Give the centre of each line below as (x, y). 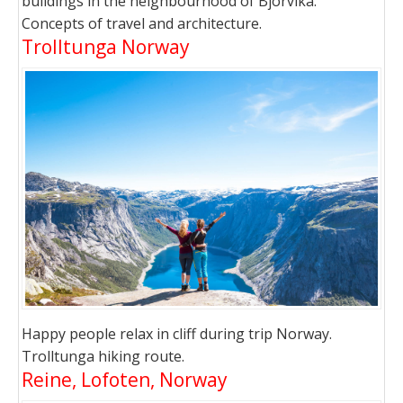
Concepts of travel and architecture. (142, 23)
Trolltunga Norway (106, 47)
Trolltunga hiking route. (103, 357)
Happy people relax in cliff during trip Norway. (177, 334)
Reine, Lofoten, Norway (125, 380)
